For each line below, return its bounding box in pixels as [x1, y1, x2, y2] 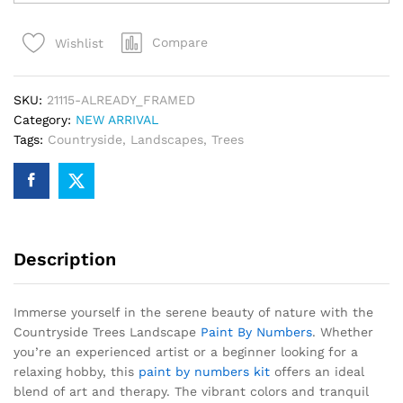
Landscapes [130, 132, 203, 148]
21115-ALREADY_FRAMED [47, 93, 195, 108]
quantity [13, 76, 65, 92]
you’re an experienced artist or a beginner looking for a [13, 345, 358, 360]
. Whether [312, 325, 373, 340]
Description [13, 248, 116, 271]
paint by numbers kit [139, 364, 270, 380]
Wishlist [55, 35, 103, 50]
